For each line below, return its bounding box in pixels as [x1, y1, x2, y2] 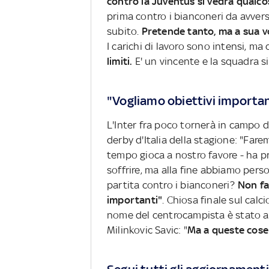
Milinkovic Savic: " [107, 224, 187, 236]
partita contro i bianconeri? [107, 179, 238, 191]
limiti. [107, 55, 135, 68]
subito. [107, 25, 142, 38]
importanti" [107, 194, 163, 206]
